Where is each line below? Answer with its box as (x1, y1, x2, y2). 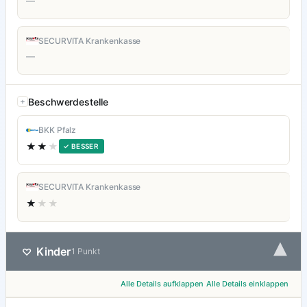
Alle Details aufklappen (121, 279, 204, 289)
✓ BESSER (63, 142, 99, 151)
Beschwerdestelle (28, 96, 108, 108)
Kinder (36, 245, 71, 259)
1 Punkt (70, 246, 101, 257)
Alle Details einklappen (206, 279, 288, 289)
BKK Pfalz (38, 125, 77, 136)
